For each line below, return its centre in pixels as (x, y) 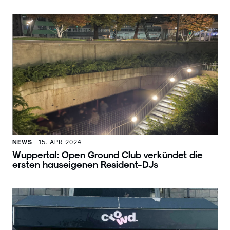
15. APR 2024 (60, 141)
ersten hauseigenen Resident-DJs (87, 164)
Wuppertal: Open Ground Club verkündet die (108, 154)
